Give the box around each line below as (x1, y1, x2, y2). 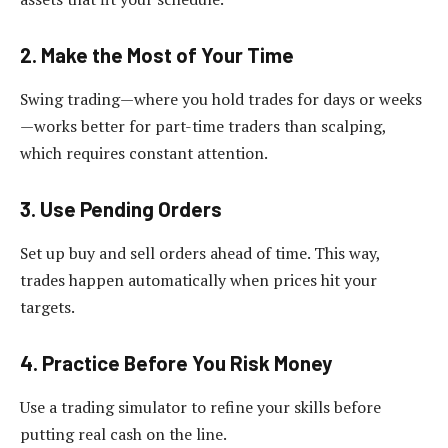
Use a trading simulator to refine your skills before (20, 395, 381, 418)
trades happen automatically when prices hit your (20, 268, 377, 291)
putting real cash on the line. (20, 422, 227, 445)
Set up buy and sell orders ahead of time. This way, (20, 241, 380, 264)
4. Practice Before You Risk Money (20, 351, 332, 376)
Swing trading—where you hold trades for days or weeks (20, 87, 422, 110)
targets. (20, 295, 75, 318)
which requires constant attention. (20, 141, 268, 164)
